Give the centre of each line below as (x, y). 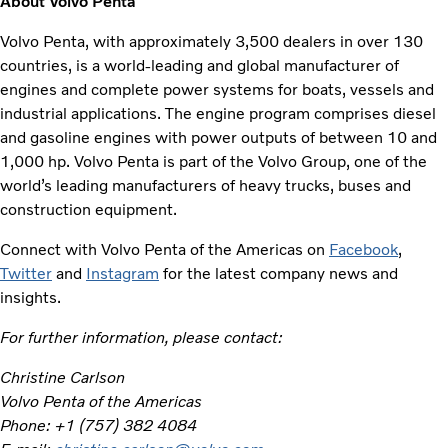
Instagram (122, 273)
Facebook (363, 249)
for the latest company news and (278, 273)
